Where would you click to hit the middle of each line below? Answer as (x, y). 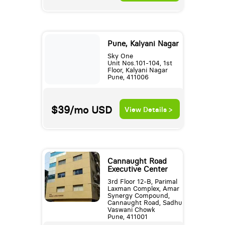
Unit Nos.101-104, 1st (140, 63)
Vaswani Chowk (131, 210)
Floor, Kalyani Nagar (137, 70)
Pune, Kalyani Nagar (143, 44)
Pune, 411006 (128, 77)
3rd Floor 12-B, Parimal (142, 182)
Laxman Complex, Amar (143, 189)
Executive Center (137, 170)
